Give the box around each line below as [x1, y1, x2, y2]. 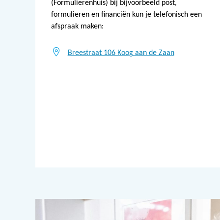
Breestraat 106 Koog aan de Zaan [67, 49, 174, 57]
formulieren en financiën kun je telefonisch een [51, 10, 202, 19]
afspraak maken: [51, 22, 104, 30]
